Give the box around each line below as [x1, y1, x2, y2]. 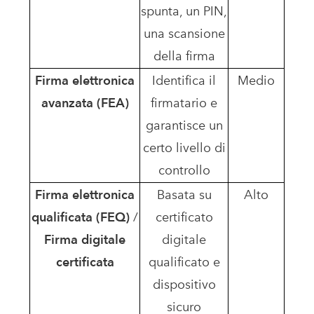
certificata [55, 254, 114, 269]
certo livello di [142, 139, 226, 155]
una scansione [143, 25, 225, 41]
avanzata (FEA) [41, 95, 129, 110]
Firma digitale [44, 231, 125, 247]
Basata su [156, 186, 212, 202]
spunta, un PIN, [141, 3, 227, 18]
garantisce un [145, 117, 223, 132]
